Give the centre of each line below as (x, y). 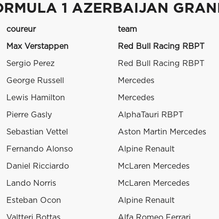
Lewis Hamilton (36, 98)
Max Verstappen (37, 47)
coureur (21, 30)
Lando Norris (31, 184)
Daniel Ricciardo (38, 166)
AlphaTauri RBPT (151, 115)
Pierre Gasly (29, 115)
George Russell (35, 81)
